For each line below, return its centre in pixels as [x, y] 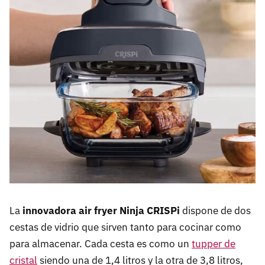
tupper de [214, 244]
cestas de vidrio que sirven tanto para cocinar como [125, 227]
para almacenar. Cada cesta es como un [101, 244]
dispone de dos [216, 211]
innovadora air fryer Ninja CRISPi [101, 211]
